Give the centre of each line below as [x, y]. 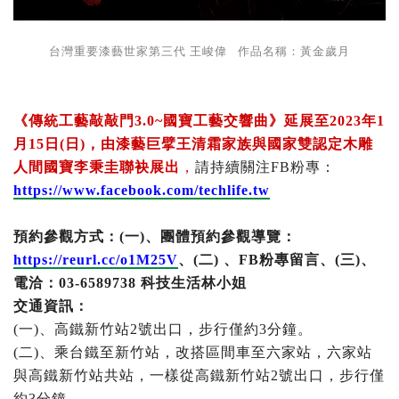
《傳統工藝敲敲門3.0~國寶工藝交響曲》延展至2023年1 [199, 120]
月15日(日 [47, 143]
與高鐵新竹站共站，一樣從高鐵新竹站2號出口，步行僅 [199, 375]
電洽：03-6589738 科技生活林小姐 [130, 282]
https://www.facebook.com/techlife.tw [142, 190]
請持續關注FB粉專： [265, 167]
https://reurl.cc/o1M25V [96, 259]
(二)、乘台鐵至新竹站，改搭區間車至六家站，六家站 [193, 352]
